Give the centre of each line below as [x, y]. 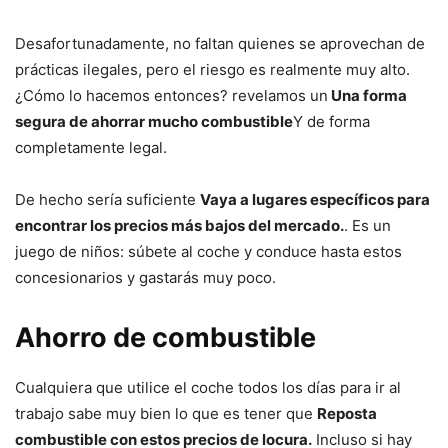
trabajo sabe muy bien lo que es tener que [166, 414]
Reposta [347, 414]
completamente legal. [91, 148]
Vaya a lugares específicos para [315, 200]
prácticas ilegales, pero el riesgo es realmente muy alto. [212, 70]
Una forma [367, 96]
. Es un [367, 226]
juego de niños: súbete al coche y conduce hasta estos [208, 252]
